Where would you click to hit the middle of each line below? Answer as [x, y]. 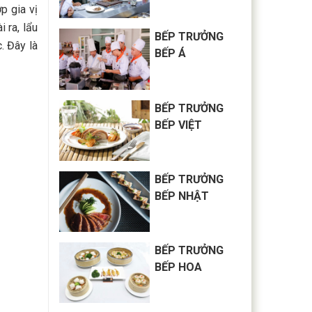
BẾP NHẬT [182, 196]
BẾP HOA [179, 267]
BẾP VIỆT [179, 125]
